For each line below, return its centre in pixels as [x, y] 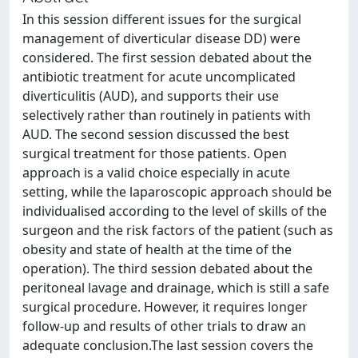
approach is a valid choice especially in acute [156, 173]
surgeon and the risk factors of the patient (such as [178, 230]
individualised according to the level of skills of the [175, 211]
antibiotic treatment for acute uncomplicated [159, 77]
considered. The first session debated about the [167, 58]
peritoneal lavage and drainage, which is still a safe [176, 288]
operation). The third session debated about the [167, 268]
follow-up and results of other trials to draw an [164, 326]
